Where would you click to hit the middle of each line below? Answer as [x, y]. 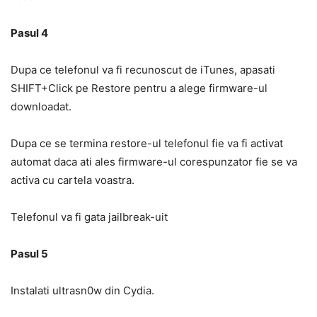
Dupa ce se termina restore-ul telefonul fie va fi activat [147, 143]
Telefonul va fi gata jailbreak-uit [89, 217]
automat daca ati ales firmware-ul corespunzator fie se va [154, 162]
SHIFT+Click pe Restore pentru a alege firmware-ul [139, 88]
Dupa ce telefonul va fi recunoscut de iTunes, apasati [143, 70]
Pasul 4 [29, 33]
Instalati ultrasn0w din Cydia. [82, 290]
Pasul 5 [29, 254]
